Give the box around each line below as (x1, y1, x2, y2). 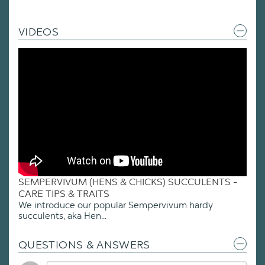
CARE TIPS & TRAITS (18, 188, 109, 199)
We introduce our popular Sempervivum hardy (18, 199, 213, 211)
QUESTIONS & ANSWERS (18, 238, 150, 252)
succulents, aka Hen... (18, 210, 106, 221)
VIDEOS (18, 25, 59, 38)
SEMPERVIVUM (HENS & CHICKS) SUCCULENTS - (18, 176, 237, 188)
